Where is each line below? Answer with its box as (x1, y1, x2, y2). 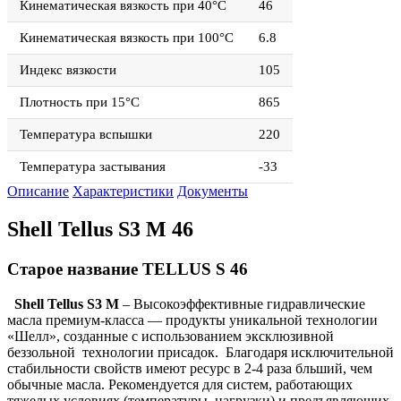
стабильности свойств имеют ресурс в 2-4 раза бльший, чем (7, 360, 372, 376)
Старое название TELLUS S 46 (7, 259, 248, 278)
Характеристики (73, 183, 174, 200)
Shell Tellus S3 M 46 (7, 218, 193, 241)
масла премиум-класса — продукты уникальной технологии (7, 311, 378, 328)
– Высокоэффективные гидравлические (119, 295, 365, 311)
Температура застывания (20, 159, 166, 175)
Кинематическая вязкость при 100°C (20, 30, 234, 46)
